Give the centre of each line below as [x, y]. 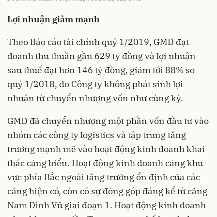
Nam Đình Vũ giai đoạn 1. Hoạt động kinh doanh [107, 205]
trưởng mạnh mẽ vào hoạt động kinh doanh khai [106, 149]
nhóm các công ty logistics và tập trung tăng [97, 135]
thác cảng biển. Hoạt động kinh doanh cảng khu [105, 163]
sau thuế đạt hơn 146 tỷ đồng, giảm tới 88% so [101, 70]
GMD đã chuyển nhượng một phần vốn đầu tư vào [108, 121]
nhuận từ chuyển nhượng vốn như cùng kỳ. [95, 98]
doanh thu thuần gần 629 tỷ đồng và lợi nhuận [101, 56]
